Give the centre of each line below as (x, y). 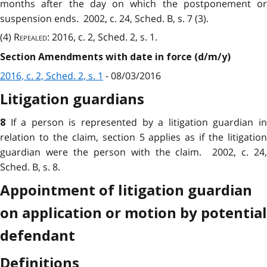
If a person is (46, 122)
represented (109, 122)
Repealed (30, 37)
